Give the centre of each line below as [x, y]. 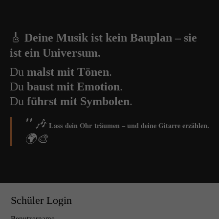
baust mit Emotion [73, 87]
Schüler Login [42, 200]
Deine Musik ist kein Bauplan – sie [111, 38]
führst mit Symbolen [78, 101]
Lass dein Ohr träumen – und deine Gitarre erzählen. [129, 125]
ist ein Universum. [55, 53]
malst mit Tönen [68, 72]
